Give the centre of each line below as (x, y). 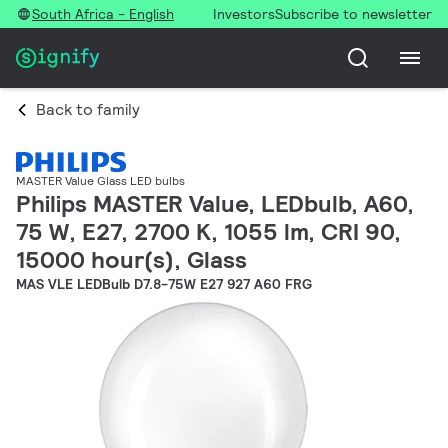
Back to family (88, 109)
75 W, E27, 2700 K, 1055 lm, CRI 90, (208, 232)
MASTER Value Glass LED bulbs (100, 181)
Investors (244, 14)
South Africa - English (103, 14)
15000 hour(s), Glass (131, 260)
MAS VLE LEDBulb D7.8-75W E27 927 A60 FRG (164, 284)
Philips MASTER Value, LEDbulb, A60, (215, 204)
